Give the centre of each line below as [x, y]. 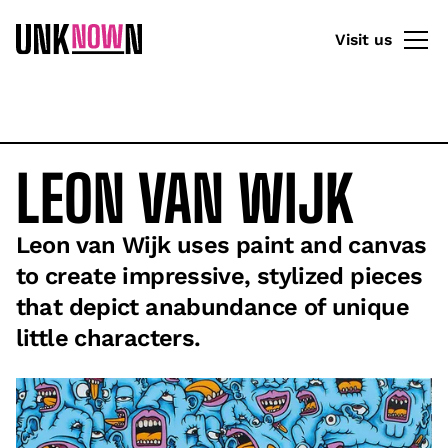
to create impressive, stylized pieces [219, 275]
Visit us [364, 40]
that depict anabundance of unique [212, 306]
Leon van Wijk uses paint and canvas [221, 244]
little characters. [108, 337]
